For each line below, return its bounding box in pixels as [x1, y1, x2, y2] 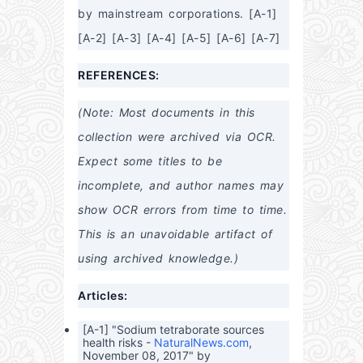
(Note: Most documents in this [78, 105, 255, 119]
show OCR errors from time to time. [78, 202, 287, 216]
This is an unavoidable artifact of [78, 226, 272, 241]
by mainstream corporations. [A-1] [78, 6, 277, 20]
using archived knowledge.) [78, 250, 238, 265]
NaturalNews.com [153, 335, 249, 350]
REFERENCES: [78, 67, 160, 82]
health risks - [82, 335, 154, 350]
